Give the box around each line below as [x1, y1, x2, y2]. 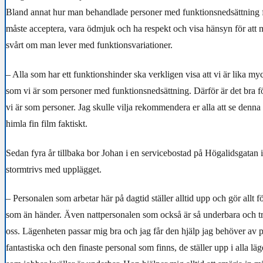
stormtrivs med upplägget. [6, 164, 102, 174]
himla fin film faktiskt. [6, 119, 87, 129]
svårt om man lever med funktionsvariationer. [6, 40, 173, 50]
